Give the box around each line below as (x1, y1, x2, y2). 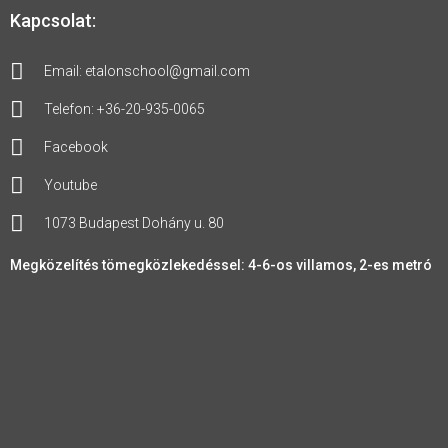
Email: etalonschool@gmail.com (43, 62, 250, 79)
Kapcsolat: (10, 9, 96, 31)
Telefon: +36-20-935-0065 (43, 100, 205, 117)
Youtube (43, 176, 97, 193)
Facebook (43, 138, 108, 155)
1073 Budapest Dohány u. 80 (43, 214, 224, 231)
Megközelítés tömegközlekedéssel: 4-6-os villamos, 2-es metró (10, 256, 432, 273)
